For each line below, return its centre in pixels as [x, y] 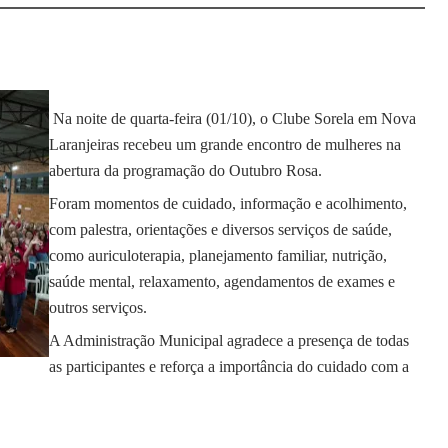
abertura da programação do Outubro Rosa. [185, 170]
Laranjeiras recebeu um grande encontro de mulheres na [225, 144]
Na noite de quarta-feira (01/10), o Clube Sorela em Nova [234, 118]
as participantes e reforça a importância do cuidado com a [229, 366]
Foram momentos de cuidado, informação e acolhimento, [228, 203]
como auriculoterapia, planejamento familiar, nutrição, [218, 255]
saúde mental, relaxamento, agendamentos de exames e [222, 281]
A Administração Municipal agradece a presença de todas [229, 340]
